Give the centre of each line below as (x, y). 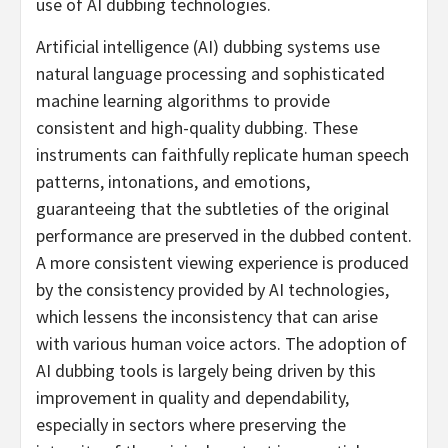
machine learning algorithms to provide (183, 101)
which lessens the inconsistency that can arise (207, 317)
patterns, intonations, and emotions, (173, 182)
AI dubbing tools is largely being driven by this (206, 371)
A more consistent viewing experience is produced (222, 263)
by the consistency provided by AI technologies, (212, 290)
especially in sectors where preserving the (191, 425)
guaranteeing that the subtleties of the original (212, 209)
